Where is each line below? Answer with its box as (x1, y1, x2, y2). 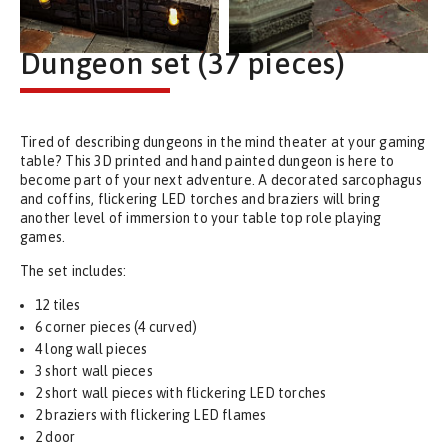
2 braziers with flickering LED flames (35, 407, 267, 423)
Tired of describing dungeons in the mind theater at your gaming (20, 134, 426, 150)
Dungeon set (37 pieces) (20, 46, 346, 80)
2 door (35, 429, 76, 445)
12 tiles (35, 297, 81, 313)
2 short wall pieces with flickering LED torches (35, 385, 327, 401)
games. (20, 229, 66, 245)
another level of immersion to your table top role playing (20, 210, 382, 226)
